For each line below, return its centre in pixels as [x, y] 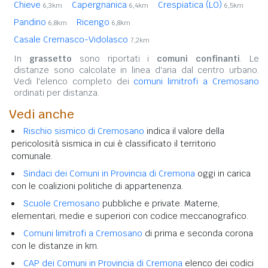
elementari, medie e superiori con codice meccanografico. [130, 216]
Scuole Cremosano [62, 203]
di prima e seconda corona [198, 233]
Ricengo [94, 22]
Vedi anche [42, 114]
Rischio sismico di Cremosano [84, 131]
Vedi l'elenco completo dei [74, 81]
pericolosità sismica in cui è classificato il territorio [114, 143]
